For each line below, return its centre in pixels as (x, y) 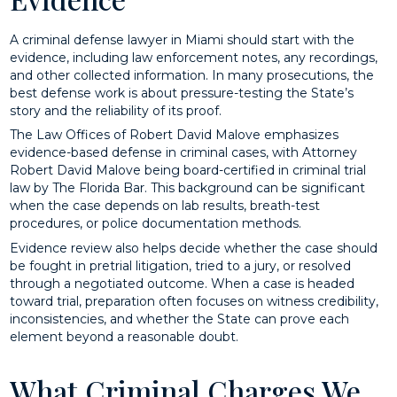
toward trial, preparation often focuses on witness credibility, (195, 301)
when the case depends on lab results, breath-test (165, 206)
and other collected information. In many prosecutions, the (192, 75)
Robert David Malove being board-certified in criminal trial (188, 171)
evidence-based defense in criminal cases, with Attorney (184, 153)
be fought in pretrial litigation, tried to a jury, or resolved (181, 265)
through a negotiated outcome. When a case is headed (183, 283)
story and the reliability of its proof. (116, 110)
